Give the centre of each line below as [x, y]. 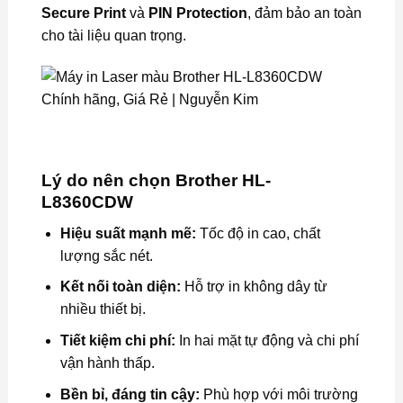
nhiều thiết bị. [103, 309]
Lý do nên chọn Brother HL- [156, 181]
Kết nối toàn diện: [120, 287]
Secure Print [83, 13]
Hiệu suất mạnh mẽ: [128, 233]
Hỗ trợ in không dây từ [254, 287]
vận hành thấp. [107, 363]
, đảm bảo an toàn [304, 13]
